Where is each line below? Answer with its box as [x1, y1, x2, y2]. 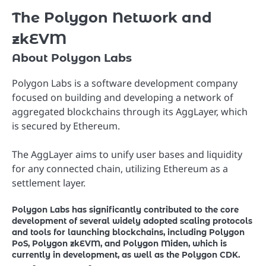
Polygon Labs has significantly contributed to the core [12, 205, 239, 215]
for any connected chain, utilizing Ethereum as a [12, 162, 228, 176]
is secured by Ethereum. [12, 119, 120, 132]
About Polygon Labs [12, 50, 132, 65]
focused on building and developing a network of [12, 90, 233, 104]
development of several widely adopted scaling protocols [12, 216, 252, 226]
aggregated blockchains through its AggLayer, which [12, 104, 248, 118]
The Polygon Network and [12, 8, 212, 26]
